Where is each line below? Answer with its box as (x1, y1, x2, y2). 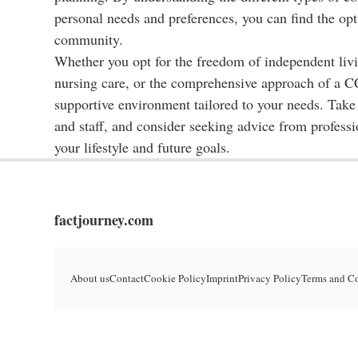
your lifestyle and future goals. (54, 137, 230, 157)
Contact (109, 271, 144, 285)
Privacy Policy (238, 271, 301, 285)
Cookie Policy (144, 271, 206, 285)
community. (54, 30, 123, 49)
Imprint (206, 271, 238, 285)
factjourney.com (54, 209, 153, 230)
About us (70, 271, 109, 285)
